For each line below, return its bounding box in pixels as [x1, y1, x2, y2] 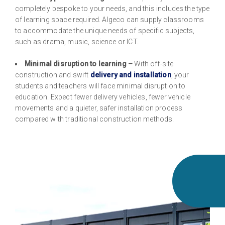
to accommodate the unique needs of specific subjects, [15, 26, 195, 35]
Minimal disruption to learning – [25, 59, 135, 68]
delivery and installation [90, 70, 171, 79]
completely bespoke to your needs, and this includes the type [15, 4, 210, 13]
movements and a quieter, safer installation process [15, 103, 183, 112]
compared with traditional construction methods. [15, 115, 174, 123]
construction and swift [15, 70, 90, 79]
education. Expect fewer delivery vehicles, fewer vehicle [15, 92, 190, 101]
